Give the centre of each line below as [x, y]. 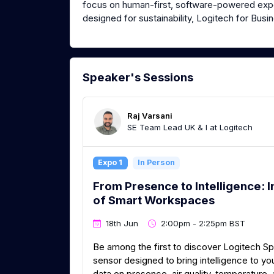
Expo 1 [110, 163]
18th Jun [122, 224]
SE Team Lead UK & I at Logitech [190, 128]
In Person [156, 163]
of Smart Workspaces [154, 200]
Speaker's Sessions [138, 78]
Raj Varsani [150, 116]
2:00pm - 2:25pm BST [203, 224]
